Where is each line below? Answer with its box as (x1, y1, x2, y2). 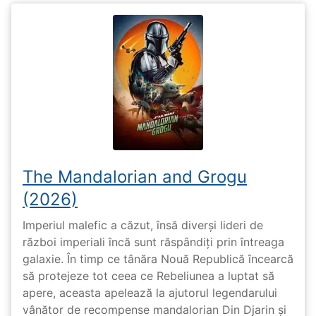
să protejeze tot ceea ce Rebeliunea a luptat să (23, 269, 274, 284)
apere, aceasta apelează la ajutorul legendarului (23, 286, 277, 300)
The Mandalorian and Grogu (23, 166, 247, 187)
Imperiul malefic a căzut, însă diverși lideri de (23, 218, 263, 233)
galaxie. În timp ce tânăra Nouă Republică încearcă (23, 252, 293, 267)
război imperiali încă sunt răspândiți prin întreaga (23, 235, 284, 250)
